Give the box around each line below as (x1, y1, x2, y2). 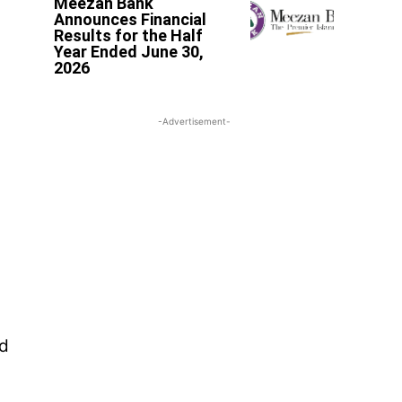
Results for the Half (54, 25, 204, 45)
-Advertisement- (157, 115, 231, 127)
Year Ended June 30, (54, 41, 205, 61)
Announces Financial (54, 9, 207, 29)
